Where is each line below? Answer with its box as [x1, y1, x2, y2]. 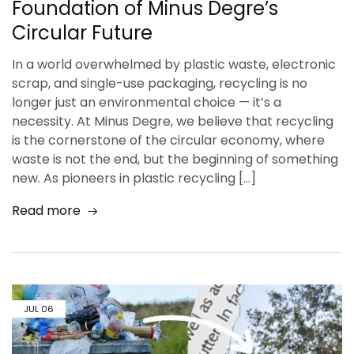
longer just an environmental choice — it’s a [12, 93, 281, 112]
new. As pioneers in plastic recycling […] [12, 169, 256, 188]
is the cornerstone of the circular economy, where [12, 131, 325, 150]
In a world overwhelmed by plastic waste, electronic [12, 55, 336, 74]
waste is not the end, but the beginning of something [12, 150, 338, 169]
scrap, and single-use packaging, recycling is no [12, 74, 307, 93]
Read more [12, 201, 81, 220]
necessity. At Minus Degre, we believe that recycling [12, 112, 333, 131]
